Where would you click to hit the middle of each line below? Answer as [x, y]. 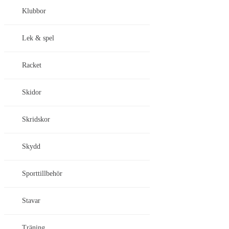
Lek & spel [38, 38]
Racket [32, 65]
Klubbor [34, 11]
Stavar [31, 201]
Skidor [32, 93]
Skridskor [36, 120]
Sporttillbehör [42, 174]
